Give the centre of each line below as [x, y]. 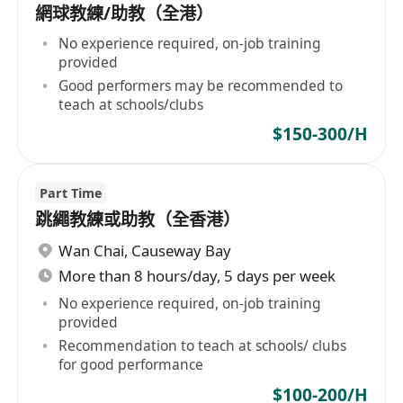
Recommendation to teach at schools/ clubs [203, 345]
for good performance [131, 364]
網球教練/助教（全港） [125, 14]
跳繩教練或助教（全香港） [138, 220]
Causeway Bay [182, 250]
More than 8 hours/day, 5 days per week [197, 275]
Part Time [70, 193]
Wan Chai [92, 250]
